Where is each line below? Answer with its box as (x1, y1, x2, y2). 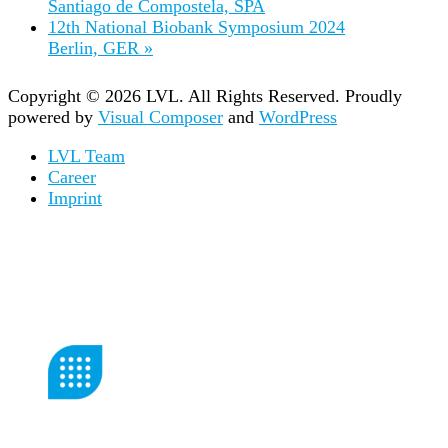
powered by (8, 106, 98, 127)
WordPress (259, 106, 337, 127)
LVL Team (48, 145, 125, 166)
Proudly (345, 85, 402, 106)
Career (48, 166, 96, 187)
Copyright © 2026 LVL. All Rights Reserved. (8, 85, 340, 106)
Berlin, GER (48, 37, 144, 58)
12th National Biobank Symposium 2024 (48, 16, 345, 37)
